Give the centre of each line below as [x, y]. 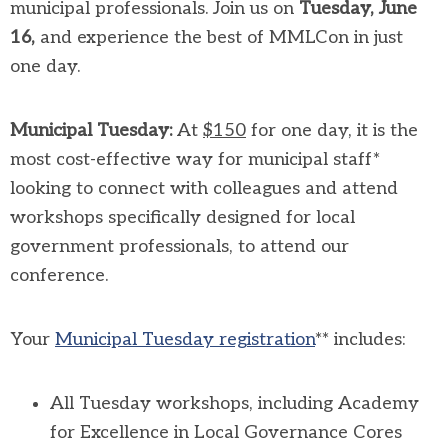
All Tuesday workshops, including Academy [234, 403]
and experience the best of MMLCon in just [219, 37]
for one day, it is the [332, 130]
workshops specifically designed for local [182, 217]
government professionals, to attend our [179, 246]
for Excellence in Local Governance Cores [226, 432]
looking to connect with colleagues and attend [204, 188]
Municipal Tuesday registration [185, 339]
